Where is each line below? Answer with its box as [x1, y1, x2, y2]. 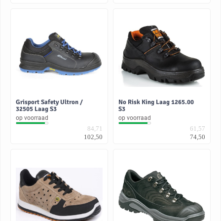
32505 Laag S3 [16, 105, 57, 113]
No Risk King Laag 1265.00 [118, 98, 194, 107]
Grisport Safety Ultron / [16, 98, 83, 107]
